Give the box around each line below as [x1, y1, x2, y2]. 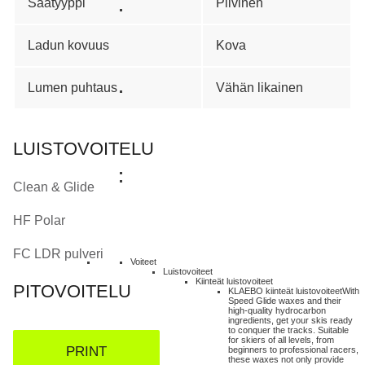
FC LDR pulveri [13, 246, 103, 261]
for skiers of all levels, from [228, 335, 334, 345]
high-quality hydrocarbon [228, 306, 326, 316]
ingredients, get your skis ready [228, 315, 353, 326]
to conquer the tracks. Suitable [228, 325, 349, 336]
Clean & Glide [13, 179, 95, 194]
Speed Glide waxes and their [228, 296, 341, 306]
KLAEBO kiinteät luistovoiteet [228, 286, 342, 297]
